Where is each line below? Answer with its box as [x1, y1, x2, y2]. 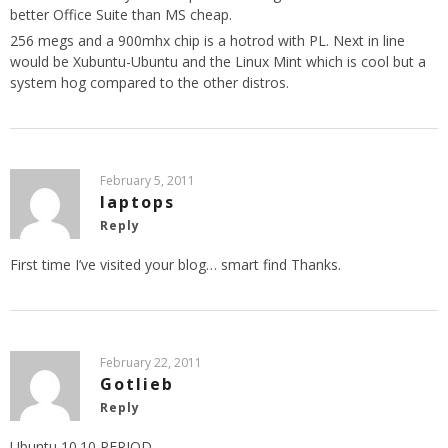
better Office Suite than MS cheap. [10, 4, 232, 24]
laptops [100, 190, 175, 213]
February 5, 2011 [100, 171, 195, 189]
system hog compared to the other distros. [10, 72, 289, 92]
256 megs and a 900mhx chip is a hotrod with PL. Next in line [10, 30, 405, 50]
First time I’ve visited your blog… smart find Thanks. [10, 254, 341, 274]
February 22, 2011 [100, 353, 202, 371]
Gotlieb [100, 372, 174, 395]
